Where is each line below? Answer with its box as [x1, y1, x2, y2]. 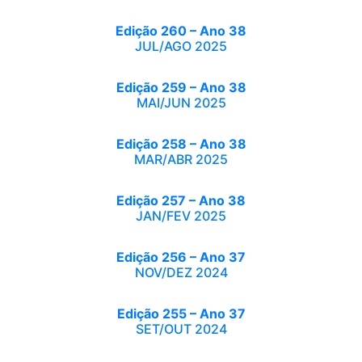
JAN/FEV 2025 [136, 208, 226, 224]
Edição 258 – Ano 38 [116, 136, 246, 152]
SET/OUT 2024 [135, 321, 227, 337]
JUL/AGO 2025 [135, 38, 227, 54]
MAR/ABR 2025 [134, 151, 228, 167]
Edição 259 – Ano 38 [116, 79, 246, 95]
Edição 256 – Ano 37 [116, 249, 246, 265]
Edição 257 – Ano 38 [116, 192, 246, 208]
